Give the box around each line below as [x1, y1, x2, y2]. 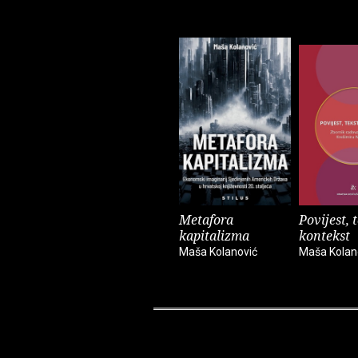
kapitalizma [179, 227, 249, 245]
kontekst [299, 227, 350, 245]
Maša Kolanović [179, 245, 257, 259]
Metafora [179, 211, 233, 229]
